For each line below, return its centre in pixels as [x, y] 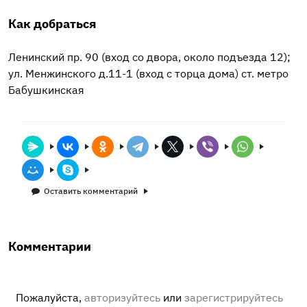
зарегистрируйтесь [234, 297]
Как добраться [52, 24]
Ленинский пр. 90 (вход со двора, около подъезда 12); [149, 57]
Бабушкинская [46, 90]
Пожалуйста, [50, 297]
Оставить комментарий [91, 191]
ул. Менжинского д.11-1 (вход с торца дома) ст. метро [148, 73]
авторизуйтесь [122, 297]
